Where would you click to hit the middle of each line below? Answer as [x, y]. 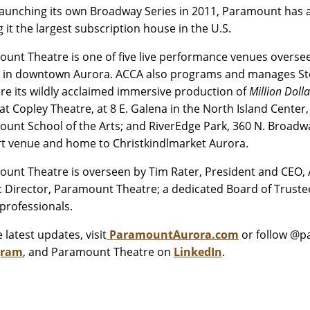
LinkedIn [198, 252]
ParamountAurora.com [174, 235]
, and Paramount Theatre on [98, 252]
